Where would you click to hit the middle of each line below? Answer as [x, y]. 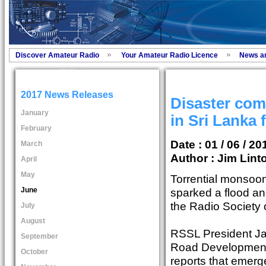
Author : [192, 158]
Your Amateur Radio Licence [169, 55]
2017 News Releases [67, 95]
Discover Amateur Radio [57, 55]
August [33, 221]
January [34, 113]
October [34, 251]
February [36, 128]
